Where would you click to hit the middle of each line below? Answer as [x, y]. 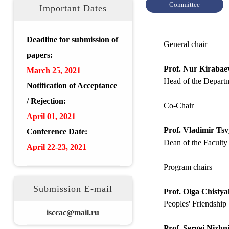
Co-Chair [178, 106]
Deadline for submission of [72, 40]
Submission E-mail [73, 189]
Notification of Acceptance [72, 86]
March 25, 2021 [53, 70]
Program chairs [188, 167]
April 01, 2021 [51, 116]
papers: [39, 55]
